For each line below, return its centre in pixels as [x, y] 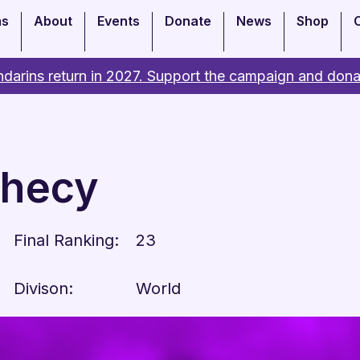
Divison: [43, 288]
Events [119, 21]
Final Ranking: [66, 240]
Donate [188, 21]
